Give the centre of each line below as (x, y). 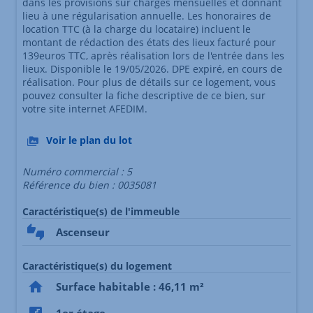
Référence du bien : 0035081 (89, 185)
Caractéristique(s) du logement (97, 266)
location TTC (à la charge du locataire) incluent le (137, 29)
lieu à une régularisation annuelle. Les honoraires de (147, 16)
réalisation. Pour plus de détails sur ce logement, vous (149, 82)
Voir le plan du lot (89, 140)
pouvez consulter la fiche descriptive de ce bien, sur (144, 96)
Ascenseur (83, 232)
